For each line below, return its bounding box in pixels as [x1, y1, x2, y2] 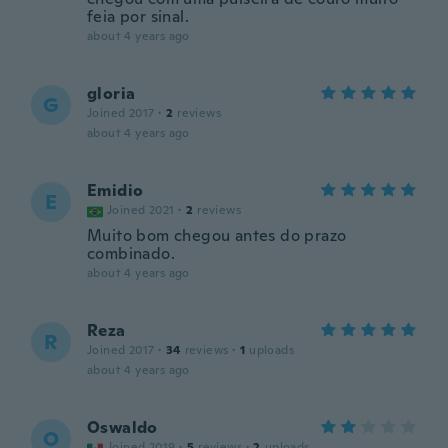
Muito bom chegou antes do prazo [87, 225, 347, 246]
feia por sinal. [87, 6, 190, 27]
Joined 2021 [107, 202, 175, 218]
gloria [87, 83, 136, 104]
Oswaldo [87, 417, 158, 438]
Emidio [87, 180, 144, 201]
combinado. [87, 243, 176, 264]
